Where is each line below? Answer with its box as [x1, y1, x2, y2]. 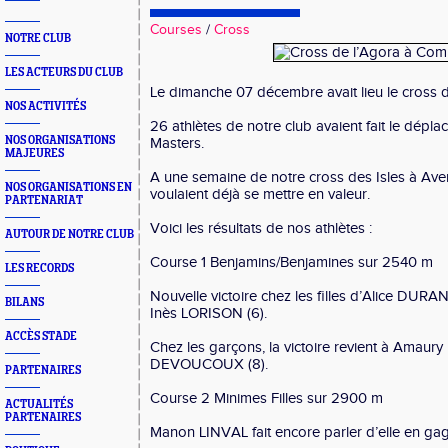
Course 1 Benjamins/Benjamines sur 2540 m [150, 254, 433, 271]
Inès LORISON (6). [150, 305, 267, 322]
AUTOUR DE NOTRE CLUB [5, 228, 134, 241]
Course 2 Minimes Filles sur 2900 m [150, 390, 383, 407]
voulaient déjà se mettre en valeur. [150, 186, 370, 203]
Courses [150, 22, 202, 38]
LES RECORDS [5, 262, 74, 275]
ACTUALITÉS [5, 398, 73, 411]
